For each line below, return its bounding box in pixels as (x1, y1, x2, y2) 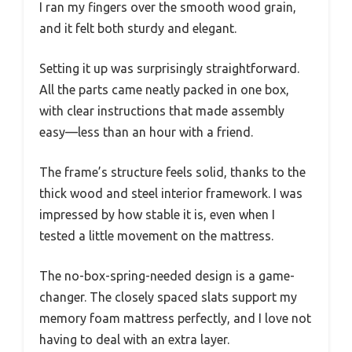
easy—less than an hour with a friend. (39, 125, 253, 140)
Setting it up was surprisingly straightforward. (39, 61, 299, 76)
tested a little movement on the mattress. (39, 229, 273, 244)
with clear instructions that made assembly (39, 104, 284, 119)
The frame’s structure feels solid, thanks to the (39, 165, 306, 180)
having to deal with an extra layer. (39, 332, 229, 347)
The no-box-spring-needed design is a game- (39, 269, 295, 284)
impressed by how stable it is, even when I (39, 207, 275, 222)
